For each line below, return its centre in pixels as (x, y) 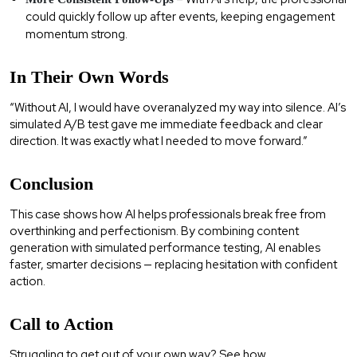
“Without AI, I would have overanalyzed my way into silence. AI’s (178, 107)
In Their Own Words (89, 76)
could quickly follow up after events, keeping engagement (180, 16)
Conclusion (51, 183)
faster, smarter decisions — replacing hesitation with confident (173, 264)
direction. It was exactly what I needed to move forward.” (159, 141)
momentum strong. (76, 34)
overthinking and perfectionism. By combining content (154, 231)
